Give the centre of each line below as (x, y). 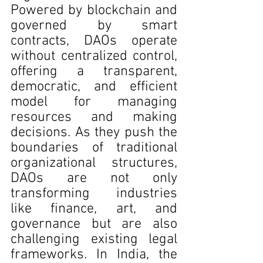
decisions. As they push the (94, 133)
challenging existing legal (94, 240)
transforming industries (94, 194)
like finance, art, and (94, 209)
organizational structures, (94, 163)
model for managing (94, 102)
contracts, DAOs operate (94, 41)
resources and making (94, 117)
